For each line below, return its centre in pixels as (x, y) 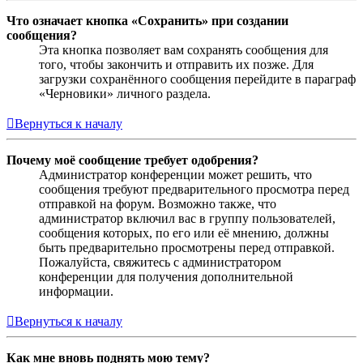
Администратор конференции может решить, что (175, 174)
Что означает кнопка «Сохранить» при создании (147, 20)
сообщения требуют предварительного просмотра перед (194, 189)
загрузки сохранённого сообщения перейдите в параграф (197, 79)
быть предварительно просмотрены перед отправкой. (187, 247)
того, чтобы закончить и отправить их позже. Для (176, 64)
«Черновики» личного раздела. (125, 93)
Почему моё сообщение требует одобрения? (132, 160)
